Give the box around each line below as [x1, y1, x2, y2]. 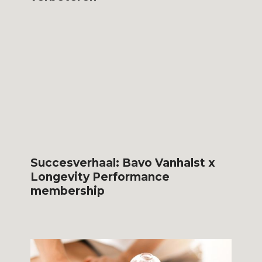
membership [30, 184, 105, 198]
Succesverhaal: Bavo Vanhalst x [30, 156, 216, 170]
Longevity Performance [30, 170, 170, 184]
